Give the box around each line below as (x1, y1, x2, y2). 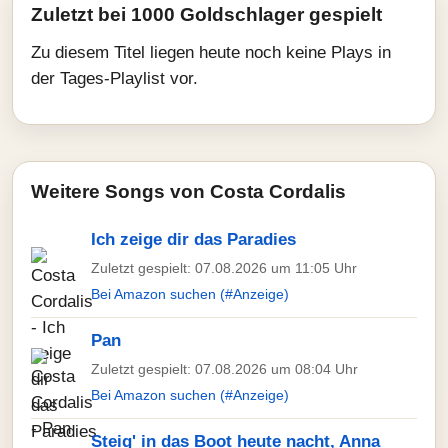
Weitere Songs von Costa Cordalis (31, 181, 346, 202)
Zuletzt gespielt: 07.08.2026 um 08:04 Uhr (91, 361, 358, 377)
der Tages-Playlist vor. (31, 69, 198, 88)
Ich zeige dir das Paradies (91, 230, 296, 249)
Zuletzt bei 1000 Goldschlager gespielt (31, 4, 382, 25)
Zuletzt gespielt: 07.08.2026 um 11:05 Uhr (91, 260, 357, 276)
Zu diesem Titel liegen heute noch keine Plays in (31, 43, 391, 62)
